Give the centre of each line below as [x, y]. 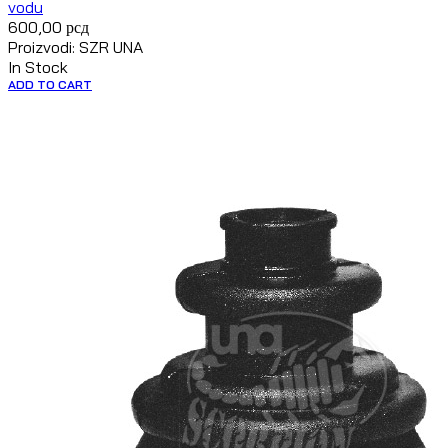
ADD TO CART [50, 85]
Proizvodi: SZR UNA [75, 47]
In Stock [38, 67]
